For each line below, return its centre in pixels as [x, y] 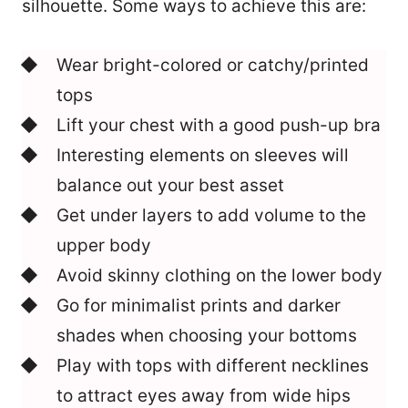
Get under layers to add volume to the [211, 216]
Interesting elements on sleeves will [203, 156]
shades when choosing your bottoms [207, 336]
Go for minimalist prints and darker [199, 306]
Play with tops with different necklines [213, 366]
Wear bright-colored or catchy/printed [213, 66]
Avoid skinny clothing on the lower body [219, 276]
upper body [104, 246]
